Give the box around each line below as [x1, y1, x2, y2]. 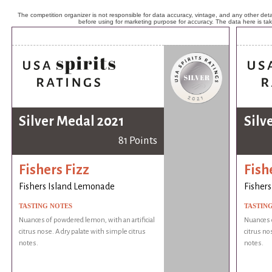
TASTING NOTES [19, 202, 73, 210]
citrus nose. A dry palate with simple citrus [19, 228, 146, 236]
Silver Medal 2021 [19, 114, 124, 129]
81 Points [118, 135, 157, 147]
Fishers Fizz [19, 162, 90, 177]
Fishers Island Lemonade [19, 182, 115, 192]
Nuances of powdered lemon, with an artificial [19, 216, 155, 225]
